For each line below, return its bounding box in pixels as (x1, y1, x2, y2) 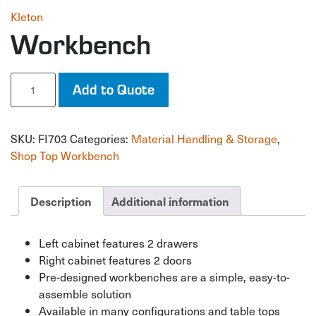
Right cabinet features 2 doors (39, 250, 192, 268)
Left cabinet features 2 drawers (39, 233, 198, 251)
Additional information (111, 193, 229, 209)
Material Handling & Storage (131, 130, 277, 147)
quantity (10, 87, 44, 102)
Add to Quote (73, 79, 154, 98)
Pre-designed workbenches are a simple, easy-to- (39, 267, 290, 285)
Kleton (11, 8, 43, 25)
